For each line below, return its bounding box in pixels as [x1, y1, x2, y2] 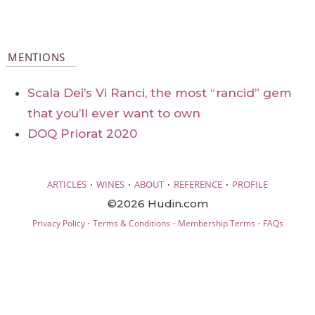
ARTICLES [47, 177, 86, 191]
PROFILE [232, 177, 268, 191]
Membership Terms [177, 217, 255, 229]
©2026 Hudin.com [107, 196, 208, 210]
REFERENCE [174, 177, 222, 191]
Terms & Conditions [92, 217, 170, 229]
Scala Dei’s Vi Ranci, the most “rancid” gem [27, 86, 292, 101]
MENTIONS [8, 50, 66, 65]
